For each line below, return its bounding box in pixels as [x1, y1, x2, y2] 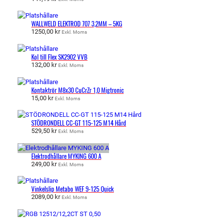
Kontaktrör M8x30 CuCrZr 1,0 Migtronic [31, 86, 124, 94]
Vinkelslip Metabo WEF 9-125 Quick [31, 185, 114, 194]
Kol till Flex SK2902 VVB [31, 53, 88, 61]
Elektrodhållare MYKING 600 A [31, 152, 101, 160]
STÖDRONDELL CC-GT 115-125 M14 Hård [31, 119, 126, 128]
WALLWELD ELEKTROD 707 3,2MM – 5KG [31, 20, 122, 28]
